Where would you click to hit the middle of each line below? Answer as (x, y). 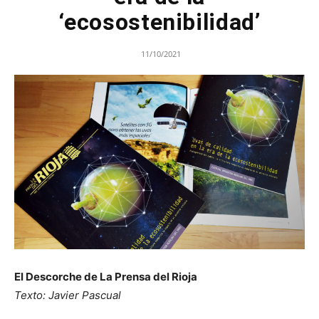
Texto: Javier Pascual (68, 296)
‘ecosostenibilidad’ (159, 22)
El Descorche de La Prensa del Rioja (106, 277)
